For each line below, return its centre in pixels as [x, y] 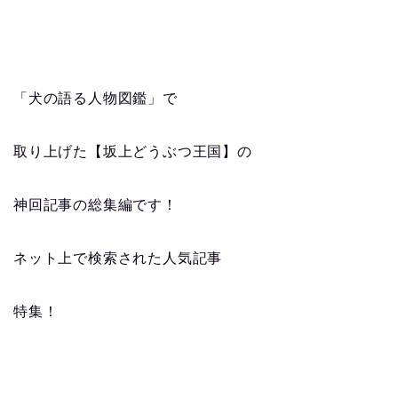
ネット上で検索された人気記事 [118, 258]
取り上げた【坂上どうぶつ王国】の [133, 151]
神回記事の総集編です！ [96, 205]
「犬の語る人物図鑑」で [96, 98]
